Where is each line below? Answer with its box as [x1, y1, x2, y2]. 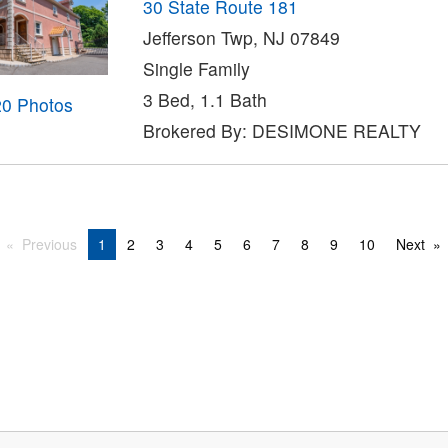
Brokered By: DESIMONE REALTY [142, 118, 421, 144]
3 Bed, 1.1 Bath [142, 87, 267, 113]
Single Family [142, 56, 250, 82]
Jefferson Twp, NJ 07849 [142, 25, 340, 51]
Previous [22, 233, 77, 254]
